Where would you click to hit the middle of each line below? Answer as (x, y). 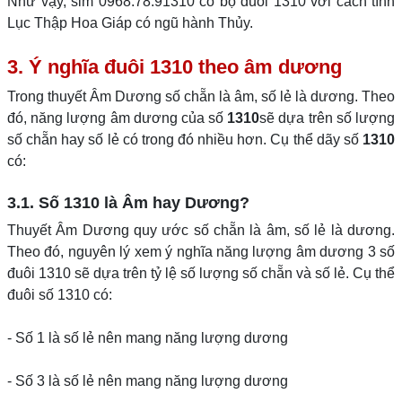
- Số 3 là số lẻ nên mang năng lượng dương (148, 381)
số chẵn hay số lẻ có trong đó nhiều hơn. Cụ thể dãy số (185, 140)
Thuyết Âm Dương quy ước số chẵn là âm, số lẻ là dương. (201, 230)
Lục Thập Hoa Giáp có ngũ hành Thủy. (130, 23)
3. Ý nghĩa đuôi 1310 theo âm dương (175, 67)
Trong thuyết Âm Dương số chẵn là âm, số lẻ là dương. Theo (201, 96)
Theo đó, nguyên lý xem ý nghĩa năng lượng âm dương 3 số (201, 252)
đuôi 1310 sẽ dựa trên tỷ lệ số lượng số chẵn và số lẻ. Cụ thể (201, 273)
